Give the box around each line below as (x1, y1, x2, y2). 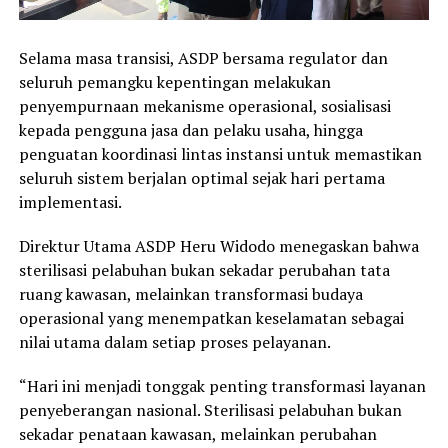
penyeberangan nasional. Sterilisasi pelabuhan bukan (18, 398, 402, 421)
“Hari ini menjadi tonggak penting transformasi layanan (18, 374, 426, 397)
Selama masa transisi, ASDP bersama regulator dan (18, 46, 388, 69)
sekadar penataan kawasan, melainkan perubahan (18, 422, 377, 445)
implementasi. (18, 190, 122, 213)
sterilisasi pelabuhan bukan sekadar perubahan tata (18, 258, 390, 281)
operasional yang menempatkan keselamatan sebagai (18, 306, 404, 329)
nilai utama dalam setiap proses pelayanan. (18, 330, 331, 353)
